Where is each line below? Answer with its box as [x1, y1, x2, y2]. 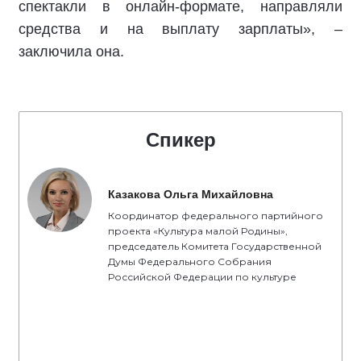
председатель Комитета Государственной [108, 240, 322, 252]
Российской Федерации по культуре [108, 271, 297, 283]
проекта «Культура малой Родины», [108, 225, 288, 237]
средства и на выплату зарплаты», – [19, 21, 342, 37]
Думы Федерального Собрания [108, 255, 272, 268]
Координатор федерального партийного [108, 210, 323, 222]
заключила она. [19, 44, 124, 60]
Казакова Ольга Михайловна [108, 188, 273, 201]
